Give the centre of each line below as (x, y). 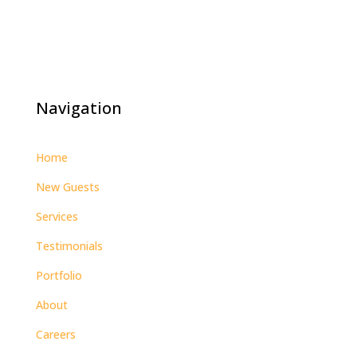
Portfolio (59, 275)
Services (57, 216)
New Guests (67, 186)
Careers (55, 334)
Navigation (78, 108)
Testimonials (69, 245)
